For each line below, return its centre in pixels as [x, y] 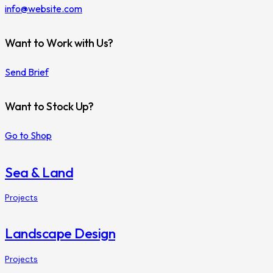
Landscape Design [60, 233]
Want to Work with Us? [59, 43]
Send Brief [27, 72]
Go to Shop [28, 135]
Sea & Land [39, 172]
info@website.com [44, 9]
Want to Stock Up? [49, 107]
